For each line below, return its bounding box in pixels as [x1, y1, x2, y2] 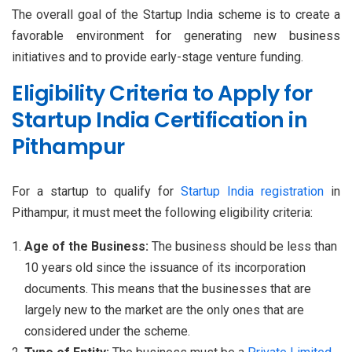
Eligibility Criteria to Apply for [12, 78, 313, 108]
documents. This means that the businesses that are [24, 280, 311, 296]
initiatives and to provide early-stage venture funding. [12, 49, 303, 64]
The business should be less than [152, 238, 337, 254]
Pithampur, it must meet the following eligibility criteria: [12, 204, 313, 220]
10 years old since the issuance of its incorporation [24, 259, 306, 275]
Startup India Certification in [12, 104, 307, 134]
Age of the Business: [24, 238, 152, 254]
